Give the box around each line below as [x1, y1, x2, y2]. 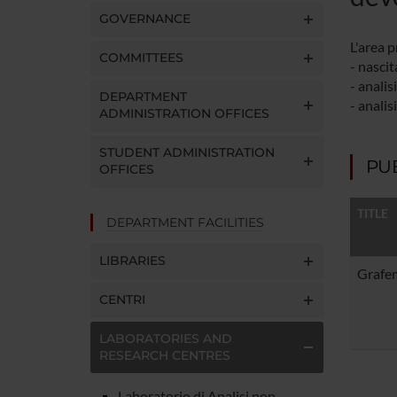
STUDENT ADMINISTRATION [99, 144, 275, 160]
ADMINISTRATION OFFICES [99, 105, 269, 121]
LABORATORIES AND [99, 330, 232, 346]
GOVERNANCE [99, 10, 191, 27]
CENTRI [99, 291, 145, 307]
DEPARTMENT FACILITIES [106, 214, 264, 230]
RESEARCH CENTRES [99, 346, 230, 363]
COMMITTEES [99, 49, 183, 66]
